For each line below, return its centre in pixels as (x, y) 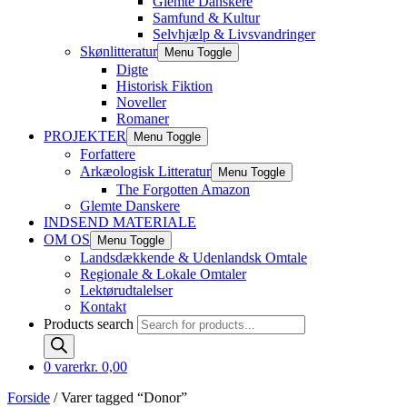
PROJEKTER (85, 136)
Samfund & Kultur (206, 18)
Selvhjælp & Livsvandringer (234, 34)
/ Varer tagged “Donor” (119, 397)
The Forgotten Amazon (183, 189)
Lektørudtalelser (126, 290)
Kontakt (103, 307)
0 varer (64, 367)
